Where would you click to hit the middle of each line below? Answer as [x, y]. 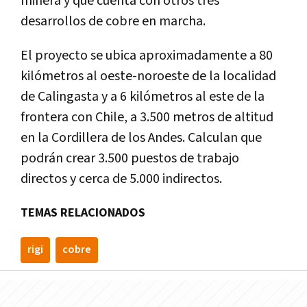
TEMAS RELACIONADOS [83, 212]
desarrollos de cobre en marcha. [113, 21]
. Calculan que [222, 137]
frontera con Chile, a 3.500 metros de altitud [147, 117]
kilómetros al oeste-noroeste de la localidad [148, 76]
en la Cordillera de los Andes [101, 137]
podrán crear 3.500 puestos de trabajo [130, 158]
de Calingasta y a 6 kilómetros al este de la [143, 96]
